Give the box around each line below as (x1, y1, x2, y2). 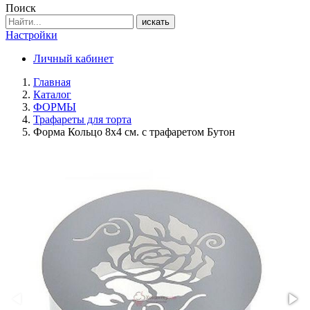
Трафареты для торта (33, 113, 131, 125)
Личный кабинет (33, 53, 113, 64)
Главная (33, 76, 71, 88)
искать (142, 17, 170, 27)
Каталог (33, 89, 71, 100)
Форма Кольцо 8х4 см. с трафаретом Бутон (33, 126, 235, 138)
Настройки (6, 29, 57, 41)
